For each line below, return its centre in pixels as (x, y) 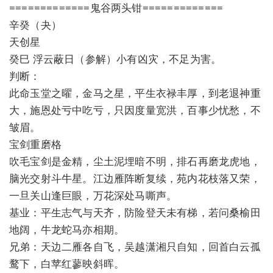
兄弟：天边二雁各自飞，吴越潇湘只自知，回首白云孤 (135, 246)
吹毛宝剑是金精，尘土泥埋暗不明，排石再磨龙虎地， (135, 161)
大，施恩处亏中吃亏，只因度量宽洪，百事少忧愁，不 (135, 110)
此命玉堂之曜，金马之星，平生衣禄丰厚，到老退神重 (135, 93)
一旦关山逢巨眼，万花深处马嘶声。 (93, 195)
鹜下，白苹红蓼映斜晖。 (67, 263)
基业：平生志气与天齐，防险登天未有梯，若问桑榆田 (135, 212)
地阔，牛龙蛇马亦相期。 (67, 229)
